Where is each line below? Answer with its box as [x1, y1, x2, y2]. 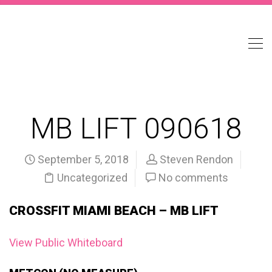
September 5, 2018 [35, 153, 129, 166]
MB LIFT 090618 [30, 111, 242, 146]
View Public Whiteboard [9, 236, 123, 249]
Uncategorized [57, 171, 127, 184]
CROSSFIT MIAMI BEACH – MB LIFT [9, 203, 219, 218]
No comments [158, 171, 228, 184]
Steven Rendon [159, 153, 233, 166]
